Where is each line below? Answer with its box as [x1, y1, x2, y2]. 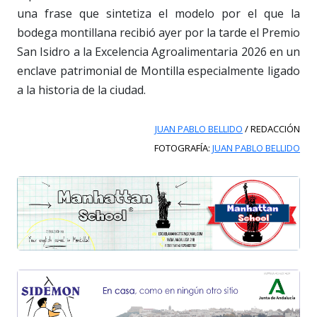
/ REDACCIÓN [243, 122, 300, 136]
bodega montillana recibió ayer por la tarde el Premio [17, 25, 300, 41]
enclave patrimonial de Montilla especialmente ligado [17, 63, 300, 79]
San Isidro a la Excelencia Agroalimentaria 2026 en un [17, 44, 300, 60]
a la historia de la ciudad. [17, 82, 146, 98]
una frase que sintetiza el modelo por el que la [17, 6, 300, 22]
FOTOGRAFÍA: [154, 142, 212, 155]
